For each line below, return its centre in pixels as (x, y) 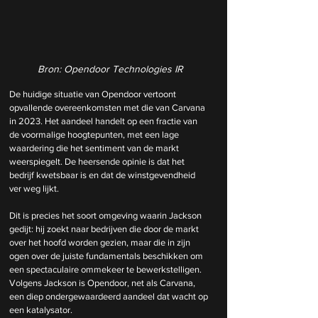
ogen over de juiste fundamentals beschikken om (107, 256)
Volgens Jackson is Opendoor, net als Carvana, (103, 283)
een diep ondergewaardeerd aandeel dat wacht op (110, 297)
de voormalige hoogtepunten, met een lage (95, 135)
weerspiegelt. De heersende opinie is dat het (98, 162)
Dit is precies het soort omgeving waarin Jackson (106, 216)
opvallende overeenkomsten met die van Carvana (108, 108)
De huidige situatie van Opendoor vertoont (94, 94)
